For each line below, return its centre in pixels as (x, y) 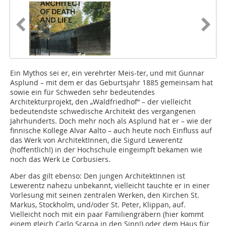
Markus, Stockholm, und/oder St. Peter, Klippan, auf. (98, 205)
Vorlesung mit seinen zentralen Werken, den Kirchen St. (105, 195)
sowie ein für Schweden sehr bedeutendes (82, 92)
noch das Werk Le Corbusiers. (60, 159)
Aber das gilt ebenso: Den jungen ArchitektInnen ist (98, 176)
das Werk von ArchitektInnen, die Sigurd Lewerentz (97, 140)
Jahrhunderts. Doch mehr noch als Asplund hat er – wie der (111, 121)
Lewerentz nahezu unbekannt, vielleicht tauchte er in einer (110, 186)
